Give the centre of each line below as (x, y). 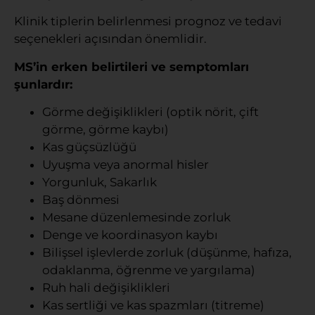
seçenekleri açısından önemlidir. (110, 39)
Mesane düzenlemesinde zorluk (136, 218)
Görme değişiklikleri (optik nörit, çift (150, 112)
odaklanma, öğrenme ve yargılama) (149, 270)
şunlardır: (43, 84)
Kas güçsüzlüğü (89, 147)
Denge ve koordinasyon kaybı (130, 235)
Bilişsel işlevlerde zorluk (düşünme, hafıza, (167, 253)
